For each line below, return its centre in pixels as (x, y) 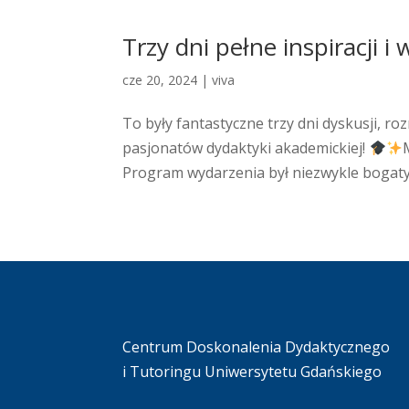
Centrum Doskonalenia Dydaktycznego (257, 347)
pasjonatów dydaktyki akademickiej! (246, 148)
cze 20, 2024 (160, 80)
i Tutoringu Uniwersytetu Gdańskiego (252, 372)
